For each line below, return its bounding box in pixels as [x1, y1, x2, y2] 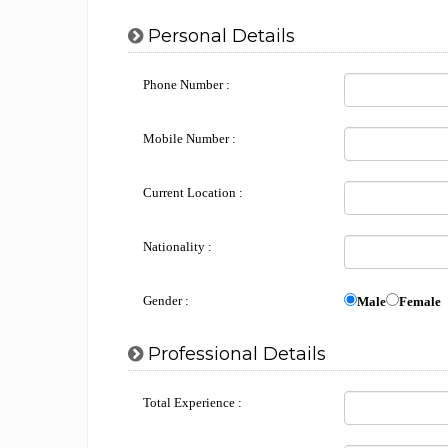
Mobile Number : [143, 131, 236, 146]
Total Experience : [143, 395, 242, 410]
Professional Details [143, 343, 326, 365]
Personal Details [143, 25, 295, 47]
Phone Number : [143, 77, 230, 92]
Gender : [143, 293, 189, 308]
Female [398, 294, 441, 309]
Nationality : [143, 239, 212, 254]
